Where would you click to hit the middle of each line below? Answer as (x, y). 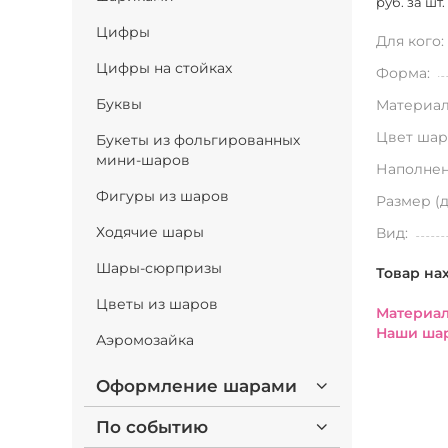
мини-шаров (143, 160)
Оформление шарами (196, 386)
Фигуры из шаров (162, 196)
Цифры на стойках (164, 68)
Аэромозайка (145, 340)
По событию (152, 427)
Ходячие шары (150, 232)
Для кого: (410, 41)
